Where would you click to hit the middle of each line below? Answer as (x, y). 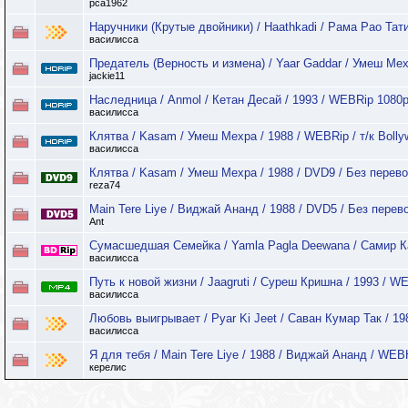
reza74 (105, 185)
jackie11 (107, 76)
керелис (108, 367)
